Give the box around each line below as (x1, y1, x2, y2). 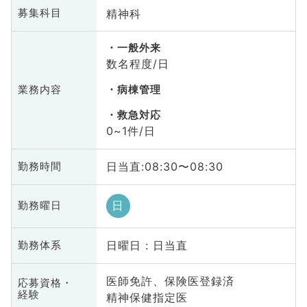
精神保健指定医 (106, 291, 188, 305)
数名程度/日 (106, 57, 169, 71)
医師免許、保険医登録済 (106, 274, 234, 288)
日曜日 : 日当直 (106, 238, 188, 253)
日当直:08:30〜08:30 (106, 160, 223, 174)
